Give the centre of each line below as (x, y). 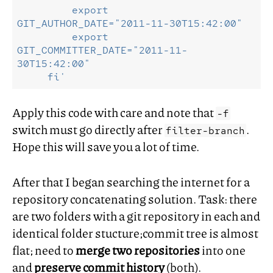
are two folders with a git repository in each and (136, 215)
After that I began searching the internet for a (131, 181)
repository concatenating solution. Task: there (135, 198)
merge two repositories (138, 250)
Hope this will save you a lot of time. (106, 146)
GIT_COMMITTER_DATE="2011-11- (102, 50)
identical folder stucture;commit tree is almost (135, 232)
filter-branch (205, 130)
